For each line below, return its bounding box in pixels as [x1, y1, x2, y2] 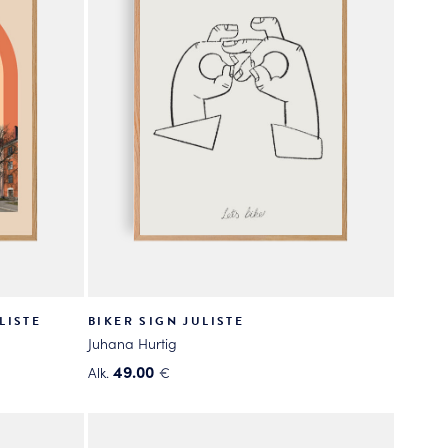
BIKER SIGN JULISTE [88, 312, 245, 331]
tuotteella [87, 407, 156, 430]
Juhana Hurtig [88, 333, 177, 354]
